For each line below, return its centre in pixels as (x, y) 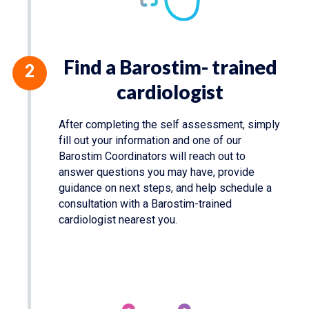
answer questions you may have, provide (157, 172)
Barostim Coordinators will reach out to (152, 157)
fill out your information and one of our (150, 141)
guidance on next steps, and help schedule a (165, 188)
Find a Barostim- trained (170, 67)
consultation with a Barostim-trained (145, 204)
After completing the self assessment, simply (169, 125)
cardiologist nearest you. (118, 220)
